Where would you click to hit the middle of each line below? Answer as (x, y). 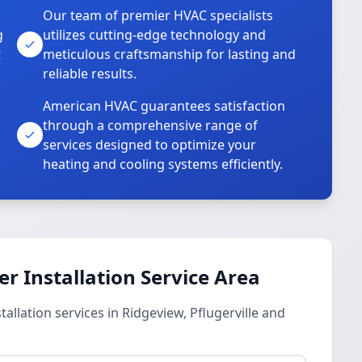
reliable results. (90, 74)
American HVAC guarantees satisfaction (164, 106)
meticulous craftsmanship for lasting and (170, 54)
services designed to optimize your (150, 145)
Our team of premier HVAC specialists (158, 15)
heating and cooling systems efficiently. (163, 164)
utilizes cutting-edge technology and (155, 35)
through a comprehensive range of (151, 125)
